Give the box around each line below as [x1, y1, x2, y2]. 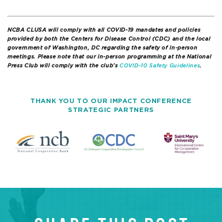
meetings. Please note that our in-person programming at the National [7, 54, 212, 60]
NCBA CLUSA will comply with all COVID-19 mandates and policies [7, 27, 201, 33]
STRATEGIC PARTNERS [68, 107, 154, 113]
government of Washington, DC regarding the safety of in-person [7, 45, 198, 51]
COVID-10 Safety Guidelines [119, 63, 200, 69]
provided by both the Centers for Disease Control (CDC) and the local [7, 36, 211, 42]
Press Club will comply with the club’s [7, 63, 120, 69]
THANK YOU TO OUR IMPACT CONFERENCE [30, 98, 192, 105]
